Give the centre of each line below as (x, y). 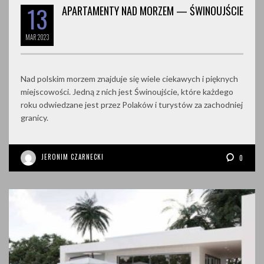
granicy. (34, 117)
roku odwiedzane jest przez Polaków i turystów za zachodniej (132, 104)
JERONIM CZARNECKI (72, 156)
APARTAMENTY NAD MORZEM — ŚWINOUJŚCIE (153, 10)
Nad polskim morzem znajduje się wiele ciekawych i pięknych (129, 78)
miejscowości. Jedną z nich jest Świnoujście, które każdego (127, 91)
